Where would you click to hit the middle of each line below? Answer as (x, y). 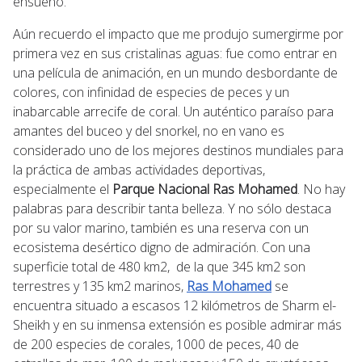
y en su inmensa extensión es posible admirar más (198, 324)
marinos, (159, 286)
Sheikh (33, 324)
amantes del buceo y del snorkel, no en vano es (149, 130)
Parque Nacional (162, 189)
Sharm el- (309, 305)
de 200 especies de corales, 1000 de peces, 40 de (156, 344)
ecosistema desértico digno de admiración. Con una (162, 247)
